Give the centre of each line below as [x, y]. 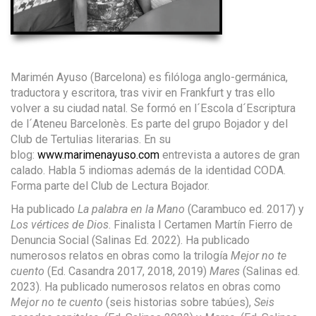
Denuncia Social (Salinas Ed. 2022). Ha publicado [130, 240]
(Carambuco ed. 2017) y [244, 209]
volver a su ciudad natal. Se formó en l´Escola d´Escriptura [153, 108]
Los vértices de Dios [60, 225]
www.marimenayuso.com [98, 155]
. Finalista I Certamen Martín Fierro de [201, 225]
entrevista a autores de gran [230, 155]
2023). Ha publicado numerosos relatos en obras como [146, 287]
